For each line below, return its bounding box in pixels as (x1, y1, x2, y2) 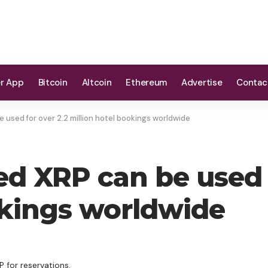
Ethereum (126, 77, 167, 89)
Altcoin (81, 77, 112, 89)
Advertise (181, 77, 223, 89)
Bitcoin (38, 77, 68, 89)
